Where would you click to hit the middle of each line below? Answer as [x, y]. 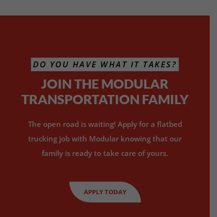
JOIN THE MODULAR [105, 84]
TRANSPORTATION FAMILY [105, 99]
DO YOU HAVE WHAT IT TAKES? [105, 64]
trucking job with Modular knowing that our [105, 139]
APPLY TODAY [105, 192]
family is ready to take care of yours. [105, 153]
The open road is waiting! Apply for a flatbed [105, 124]
